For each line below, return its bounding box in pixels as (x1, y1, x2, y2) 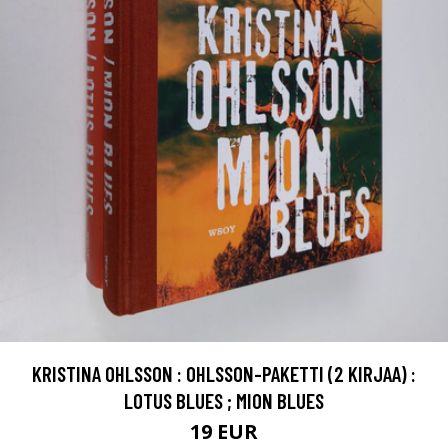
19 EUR (190, 417, 258, 445)
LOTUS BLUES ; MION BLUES (124, 387, 324, 413)
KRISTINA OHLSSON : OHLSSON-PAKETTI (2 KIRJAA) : (32, 360, 416, 386)
